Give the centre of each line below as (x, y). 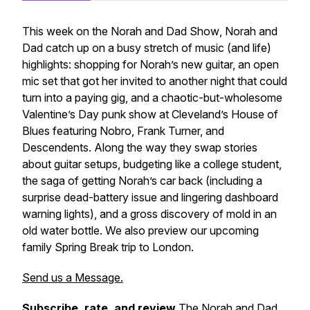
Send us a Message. (73, 277)
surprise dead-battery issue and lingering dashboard (150, 197)
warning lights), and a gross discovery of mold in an (149, 214)
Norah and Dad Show (165, 31)
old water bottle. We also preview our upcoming (140, 230)
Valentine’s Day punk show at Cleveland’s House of (150, 114)
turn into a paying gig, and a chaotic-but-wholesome (152, 98)
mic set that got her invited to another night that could (155, 81)
